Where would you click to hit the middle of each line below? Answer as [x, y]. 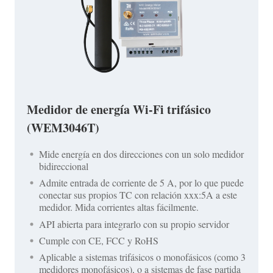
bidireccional [64, 166]
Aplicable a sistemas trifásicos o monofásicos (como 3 [142, 257]
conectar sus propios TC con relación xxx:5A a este [138, 195]
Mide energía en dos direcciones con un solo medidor [141, 154]
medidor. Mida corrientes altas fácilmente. [119, 207]
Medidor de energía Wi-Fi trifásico [119, 110]
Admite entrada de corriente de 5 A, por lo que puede [141, 183]
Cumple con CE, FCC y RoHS [99, 240]
